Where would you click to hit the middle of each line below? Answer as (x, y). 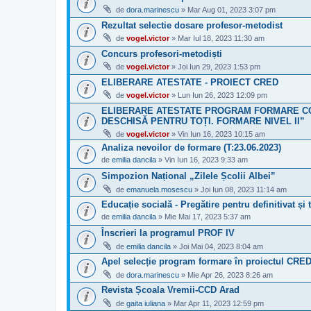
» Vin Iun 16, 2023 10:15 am (217, 134)
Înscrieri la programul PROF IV (168, 233)
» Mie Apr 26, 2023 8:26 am (226, 275)
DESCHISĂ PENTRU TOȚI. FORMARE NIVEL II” (203, 121)
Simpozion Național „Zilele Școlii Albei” (188, 176)
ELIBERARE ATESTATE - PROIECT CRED (190, 83)
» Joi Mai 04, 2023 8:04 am (217, 246)
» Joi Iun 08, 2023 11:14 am (239, 189)
